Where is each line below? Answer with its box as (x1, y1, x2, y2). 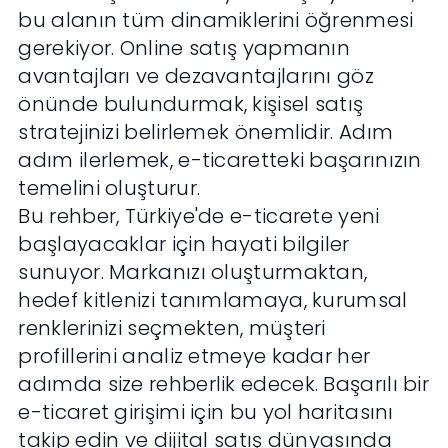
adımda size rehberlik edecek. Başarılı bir (18, 370, 430, 399)
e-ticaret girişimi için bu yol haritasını (18, 398, 394, 427)
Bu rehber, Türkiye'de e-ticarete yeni (18, 202, 380, 231)
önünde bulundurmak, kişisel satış (18, 90, 364, 119)
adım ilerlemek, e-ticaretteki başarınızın (18, 146, 422, 175)
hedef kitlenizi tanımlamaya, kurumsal (18, 286, 408, 315)
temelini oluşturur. (18, 174, 201, 203)
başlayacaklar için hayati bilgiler (18, 230, 350, 259)
